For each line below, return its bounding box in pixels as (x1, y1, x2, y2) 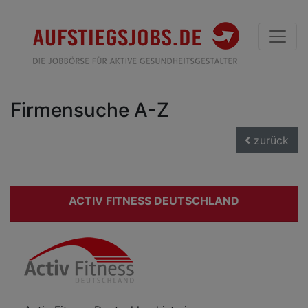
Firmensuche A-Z (10, 98, 169, 122)
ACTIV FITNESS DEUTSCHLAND (69, 194, 239, 208)
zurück (250, 133, 289, 147)
